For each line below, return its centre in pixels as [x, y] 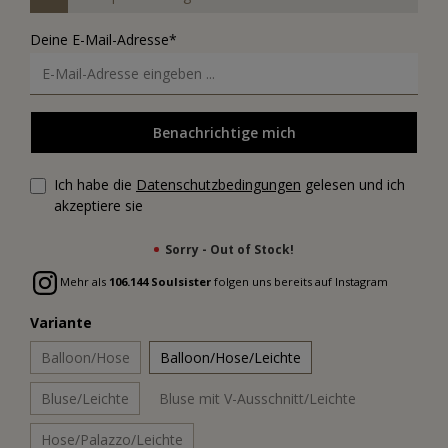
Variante [61, 322]
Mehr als [82, 281]
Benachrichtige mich [224, 132]
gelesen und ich [353, 184]
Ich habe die [95, 184]
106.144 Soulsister [159, 281]
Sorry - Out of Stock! [229, 249]
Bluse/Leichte [85, 398]
